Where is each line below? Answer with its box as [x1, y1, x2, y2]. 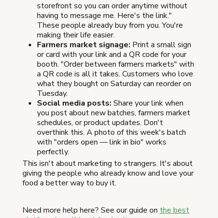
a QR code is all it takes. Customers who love [37, 68, 193, 79]
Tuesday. [37, 88, 68, 99]
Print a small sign [130, 39, 191, 50]
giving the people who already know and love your [22, 167, 194, 179]
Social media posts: [37, 97, 111, 109]
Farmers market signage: [37, 39, 130, 50]
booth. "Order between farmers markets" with [37, 58, 194, 70]
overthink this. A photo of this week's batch [37, 127, 186, 138]
